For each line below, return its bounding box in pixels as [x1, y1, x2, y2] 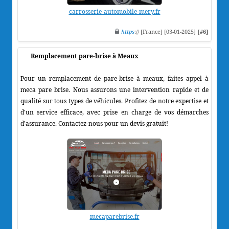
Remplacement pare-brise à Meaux [31, 51, 139, 60]
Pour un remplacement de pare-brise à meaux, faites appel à [20, 74, 209, 83]
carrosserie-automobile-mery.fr [68, 7, 161, 16]
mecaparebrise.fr [89, 212, 140, 221]
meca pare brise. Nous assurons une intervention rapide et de [20, 85, 209, 94]
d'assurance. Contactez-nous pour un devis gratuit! [20, 119, 168, 128]
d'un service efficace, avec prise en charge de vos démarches [20, 107, 209, 117]
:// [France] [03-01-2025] [134, 27, 197, 35]
